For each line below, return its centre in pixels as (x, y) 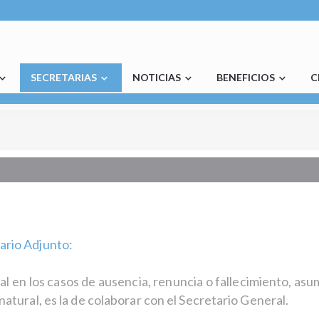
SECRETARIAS (64, 77)
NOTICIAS (157, 77)
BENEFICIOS (246, 77)
